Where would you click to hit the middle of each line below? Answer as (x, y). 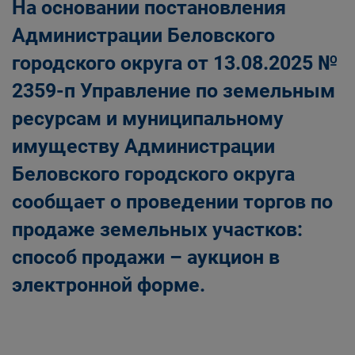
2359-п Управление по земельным (174, 91)
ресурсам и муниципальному (148, 118)
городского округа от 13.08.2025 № (175, 63)
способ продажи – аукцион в (146, 257)
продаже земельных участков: (157, 229)
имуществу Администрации (143, 146)
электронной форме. (109, 285)
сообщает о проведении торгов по (172, 202)
